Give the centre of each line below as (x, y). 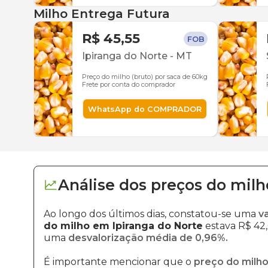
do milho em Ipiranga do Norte (123, 226)
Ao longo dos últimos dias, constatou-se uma (151, 214)
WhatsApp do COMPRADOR (145, 109)
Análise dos (102, 185)
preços (179, 185)
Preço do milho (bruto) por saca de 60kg (145, 77)
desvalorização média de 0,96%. (148, 238)
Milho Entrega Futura (102, 14)
